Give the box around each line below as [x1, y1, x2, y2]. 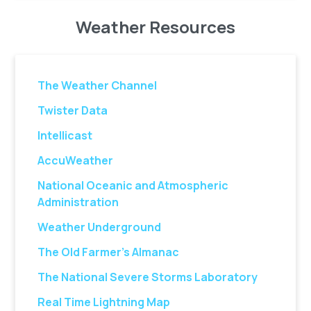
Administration [37, 194, 119, 210]
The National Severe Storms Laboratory [37, 269, 258, 285]
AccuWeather [37, 153, 114, 168]
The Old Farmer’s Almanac [37, 244, 180, 260]
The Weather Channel [37, 78, 158, 93]
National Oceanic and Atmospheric [37, 178, 229, 193]
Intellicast [37, 128, 93, 143]
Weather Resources [76, 15, 235, 38]
